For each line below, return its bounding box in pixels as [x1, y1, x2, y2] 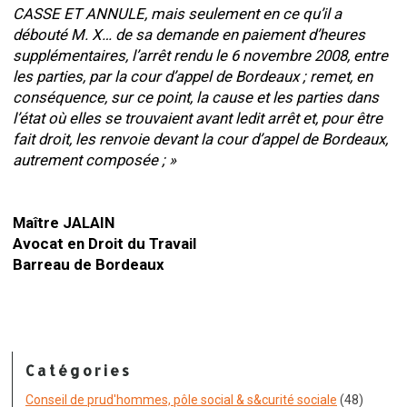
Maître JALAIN [13, 213, 114, 232]
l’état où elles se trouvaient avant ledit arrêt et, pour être [13, 109, 382, 127]
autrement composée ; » [13, 151, 176, 169]
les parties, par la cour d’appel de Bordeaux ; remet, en [13, 67, 372, 85]
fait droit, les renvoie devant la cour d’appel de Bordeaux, [13, 130, 388, 148]
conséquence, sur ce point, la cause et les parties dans [13, 88, 379, 106]
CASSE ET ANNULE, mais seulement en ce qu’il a [13, 5, 342, 23]
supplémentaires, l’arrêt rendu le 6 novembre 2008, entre [13, 46, 388, 65]
